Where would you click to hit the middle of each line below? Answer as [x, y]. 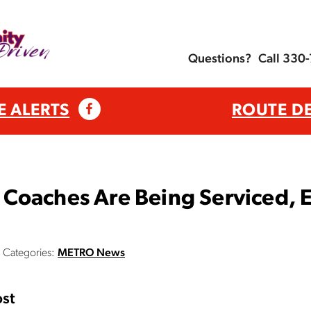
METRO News [91, 253]
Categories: [29, 253]
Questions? [220, 60]
